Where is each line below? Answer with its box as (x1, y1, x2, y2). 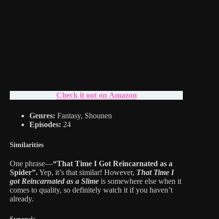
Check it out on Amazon (56, 90, 137, 99)
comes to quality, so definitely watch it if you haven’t (10, 186, 173, 195)
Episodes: (29, 120, 63, 129)
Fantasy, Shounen (55, 111, 112, 120)
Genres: (29, 111, 55, 120)
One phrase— (10, 159, 53, 168)
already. (10, 195, 34, 203)
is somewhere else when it (101, 177, 181, 186)
